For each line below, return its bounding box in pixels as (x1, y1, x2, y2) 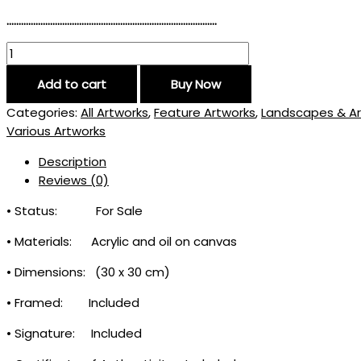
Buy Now (171, 76, 221, 93)
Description (39, 153, 106, 171)
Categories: (6, 104, 81, 122)
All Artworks (81, 104, 148, 122)
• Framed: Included (6, 294, 139, 312)
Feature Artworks (154, 104, 255, 122)
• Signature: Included (6, 325, 142, 342)
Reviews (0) (39, 172, 109, 189)
